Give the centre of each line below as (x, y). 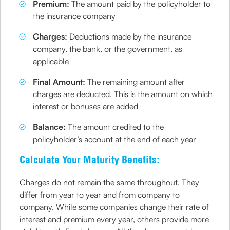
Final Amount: (59, 82)
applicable (51, 61)
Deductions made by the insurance (130, 36)
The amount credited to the (115, 127)
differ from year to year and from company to (100, 195)
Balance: (50, 127)
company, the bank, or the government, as (108, 49)
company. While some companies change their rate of (114, 207)
